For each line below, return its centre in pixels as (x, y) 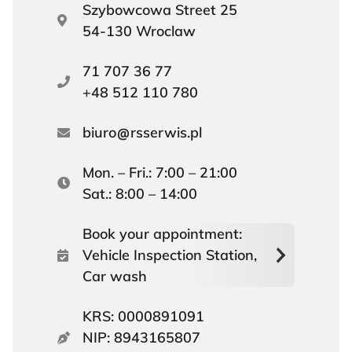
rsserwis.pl (166, 133)
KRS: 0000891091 (143, 317)
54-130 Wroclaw (139, 31)
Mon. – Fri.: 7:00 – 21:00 (160, 173)
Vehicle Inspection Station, (170, 255)
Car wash (115, 277)
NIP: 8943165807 (141, 338)
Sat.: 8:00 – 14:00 (140, 194)
